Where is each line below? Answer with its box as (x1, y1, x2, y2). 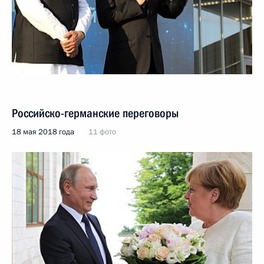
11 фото (88, 127, 116, 137)
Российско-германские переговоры (12, 106, 179, 120)
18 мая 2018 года (12, 127, 74, 137)
